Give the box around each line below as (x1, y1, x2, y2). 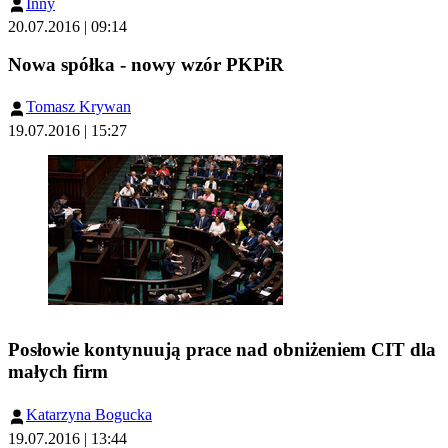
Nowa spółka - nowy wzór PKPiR (8, 53, 284, 75)
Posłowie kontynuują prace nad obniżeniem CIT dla (8, 339, 436, 361)
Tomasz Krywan (26, 98, 131, 116)
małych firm (8, 361, 108, 383)
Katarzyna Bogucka (26, 406, 152, 424)
